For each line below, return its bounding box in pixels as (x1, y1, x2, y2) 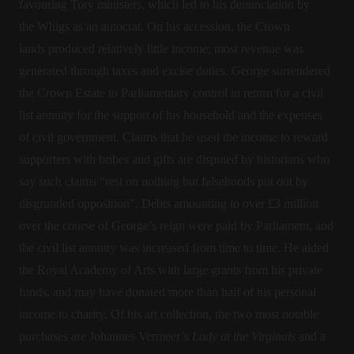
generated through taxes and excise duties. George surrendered (19, 64, 330, 77)
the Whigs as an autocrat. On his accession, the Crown (19, 20, 290, 33)
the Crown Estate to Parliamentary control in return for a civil (19, 86, 323, 100)
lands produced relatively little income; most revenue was (19, 42, 303, 55)
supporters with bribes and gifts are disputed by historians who (19, 153, 330, 166)
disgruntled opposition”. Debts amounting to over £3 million (19, 197, 318, 210)
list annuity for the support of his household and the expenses (19, 108, 322, 122)
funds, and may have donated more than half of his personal (19, 285, 316, 299)
